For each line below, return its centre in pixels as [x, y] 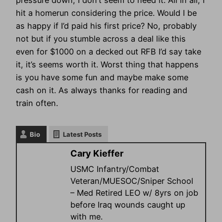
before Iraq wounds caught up [128, 204]
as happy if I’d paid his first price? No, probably [106, 26]
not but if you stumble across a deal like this [101, 39]
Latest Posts [82, 134]
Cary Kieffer [97, 153]
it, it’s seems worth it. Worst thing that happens [107, 65]
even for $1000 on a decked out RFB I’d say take [109, 52]
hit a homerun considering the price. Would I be [106, 13]
